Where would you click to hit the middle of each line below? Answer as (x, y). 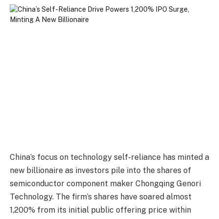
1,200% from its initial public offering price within (100, 210)
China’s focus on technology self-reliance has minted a (109, 157)
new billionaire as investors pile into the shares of (100, 170)
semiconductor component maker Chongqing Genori (105, 183)
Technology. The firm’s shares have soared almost (101, 197)
